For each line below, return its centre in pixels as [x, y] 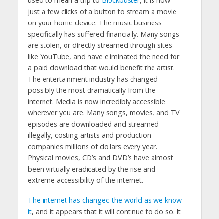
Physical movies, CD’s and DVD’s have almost [100, 157]
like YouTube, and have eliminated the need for [103, 56]
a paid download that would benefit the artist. [101, 67]
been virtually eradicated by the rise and [91, 169]
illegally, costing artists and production [89, 135]
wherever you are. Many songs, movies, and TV [104, 112]
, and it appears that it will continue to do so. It [106, 211]
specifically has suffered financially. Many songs [103, 34]
